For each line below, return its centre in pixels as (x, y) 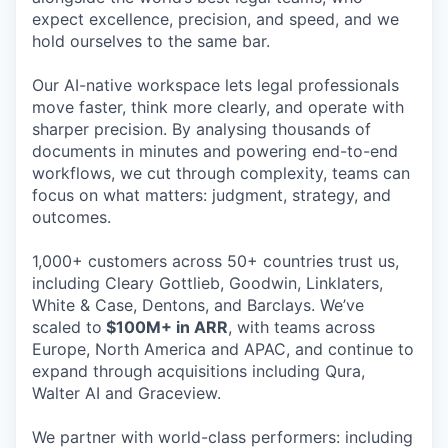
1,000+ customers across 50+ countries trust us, (215, 260)
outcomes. (71, 216)
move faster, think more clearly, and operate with (218, 106)
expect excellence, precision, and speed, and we (215, 18)
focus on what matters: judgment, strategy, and (211, 194)
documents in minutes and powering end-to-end (215, 150)
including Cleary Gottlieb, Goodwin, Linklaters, (207, 282)
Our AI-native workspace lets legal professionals (215, 84)
